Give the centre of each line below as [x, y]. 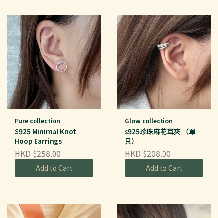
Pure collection [37, 121]
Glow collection [149, 121]
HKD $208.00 [148, 153]
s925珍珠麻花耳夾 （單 [160, 132]
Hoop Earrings [38, 141]
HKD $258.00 [38, 153]
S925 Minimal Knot [45, 132]
